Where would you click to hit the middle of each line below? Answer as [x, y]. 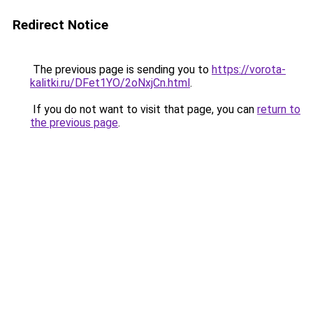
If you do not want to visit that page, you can [144, 109]
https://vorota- [249, 70]
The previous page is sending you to [121, 70]
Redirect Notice [60, 25]
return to [279, 109]
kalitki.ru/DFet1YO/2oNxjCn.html [110, 83]
